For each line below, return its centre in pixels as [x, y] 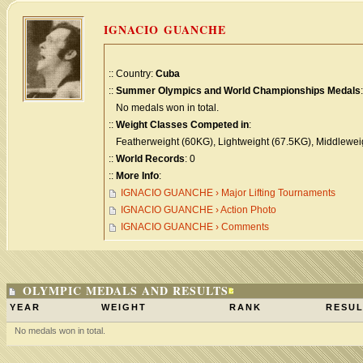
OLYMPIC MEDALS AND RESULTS [126, 290]
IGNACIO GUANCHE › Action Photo [199, 210]
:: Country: [132, 74]
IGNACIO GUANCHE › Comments [195, 227]
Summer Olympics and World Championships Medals [238, 91]
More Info [137, 176]
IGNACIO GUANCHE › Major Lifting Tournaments [228, 193]
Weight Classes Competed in [182, 125]
